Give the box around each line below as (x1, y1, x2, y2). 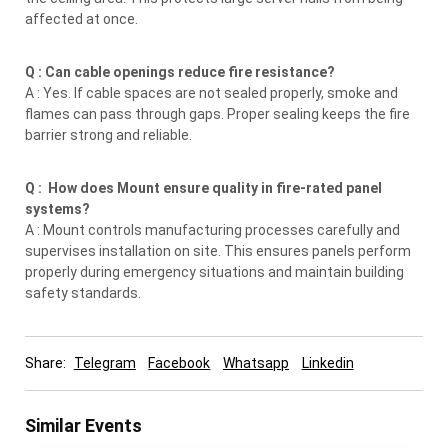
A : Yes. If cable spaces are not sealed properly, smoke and (25, 84, 398, 101)
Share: (25, 354, 69, 371)
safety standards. (25, 284, 141, 301)
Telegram (73, 354, 136, 371)
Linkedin (301, 354, 354, 371)
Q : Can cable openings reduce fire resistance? (25, 63, 335, 80)
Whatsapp (222, 354, 289, 371)
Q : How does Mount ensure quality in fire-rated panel (25, 179, 382, 196)
